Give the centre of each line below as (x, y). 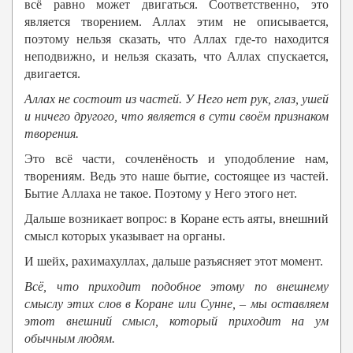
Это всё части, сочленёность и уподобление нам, (176, 159)
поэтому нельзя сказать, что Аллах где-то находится (176, 39)
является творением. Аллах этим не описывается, (176, 22)
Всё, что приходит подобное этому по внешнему (176, 287)
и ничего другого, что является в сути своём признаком (176, 117)
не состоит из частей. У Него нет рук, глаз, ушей (193, 99)
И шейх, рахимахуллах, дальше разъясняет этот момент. (174, 262)
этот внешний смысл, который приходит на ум (176, 321)
